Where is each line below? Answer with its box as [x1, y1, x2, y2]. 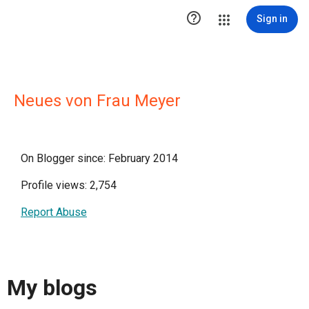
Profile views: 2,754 [21, 179, 117, 192]
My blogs [7, 275, 97, 301]
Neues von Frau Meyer [14, 91, 181, 110]
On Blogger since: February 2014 [21, 152, 178, 165]
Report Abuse [21, 206, 87, 219]
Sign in [257, 13, 288, 24]
